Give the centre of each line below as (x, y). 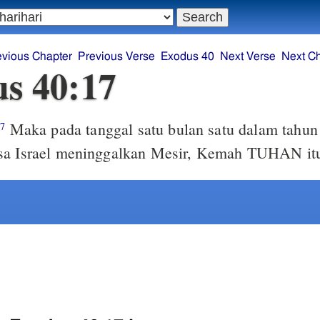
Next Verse (248, 57)
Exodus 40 (188, 57)
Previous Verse (117, 57)
